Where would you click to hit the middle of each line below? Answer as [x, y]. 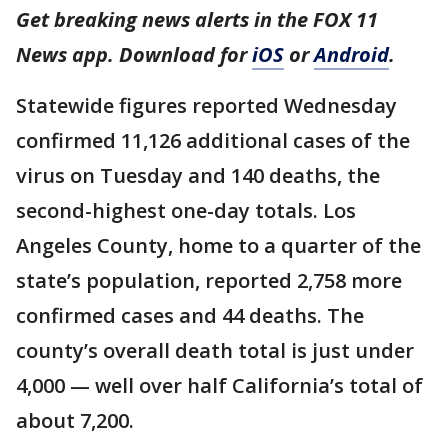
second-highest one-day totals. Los [186, 211]
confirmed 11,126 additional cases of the [213, 141]
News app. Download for [134, 55]
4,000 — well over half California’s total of [219, 386]
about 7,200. [75, 421]
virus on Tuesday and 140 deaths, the [198, 176]
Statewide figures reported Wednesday [206, 106]
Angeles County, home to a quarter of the [218, 246]
